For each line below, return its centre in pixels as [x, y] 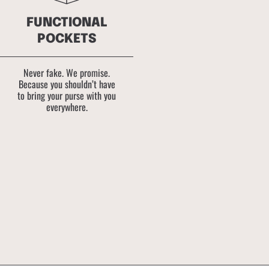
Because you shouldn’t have [67, 84]
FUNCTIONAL [67, 23]
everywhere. [67, 107]
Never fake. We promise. [67, 72]
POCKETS [67, 39]
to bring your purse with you [67, 95]
